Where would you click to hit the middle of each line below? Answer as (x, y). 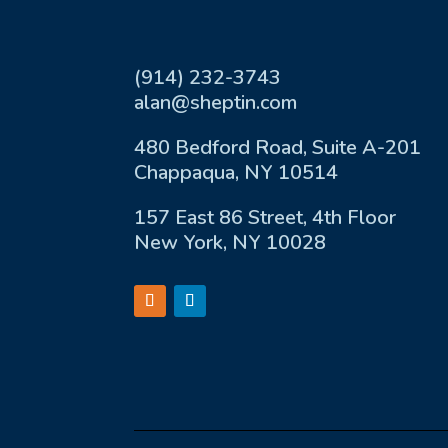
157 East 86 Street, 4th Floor (265, 218)
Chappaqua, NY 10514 (236, 173)
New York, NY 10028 (230, 243)
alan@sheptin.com (216, 103)
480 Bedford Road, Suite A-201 (278, 148)
